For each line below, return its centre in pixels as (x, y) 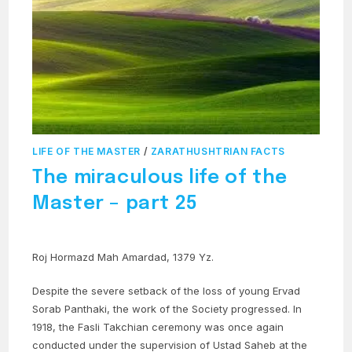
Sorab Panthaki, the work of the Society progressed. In (167, 308)
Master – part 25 (115, 203)
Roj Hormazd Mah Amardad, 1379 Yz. (123, 257)
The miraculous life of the (160, 178)
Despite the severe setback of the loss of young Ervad (167, 290)
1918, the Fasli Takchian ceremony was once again (158, 326)
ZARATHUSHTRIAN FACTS (218, 151)
